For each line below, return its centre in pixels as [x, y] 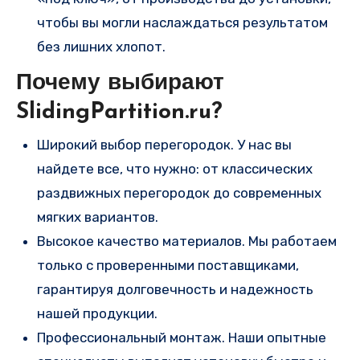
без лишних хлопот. [101, 47]
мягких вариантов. [98, 217]
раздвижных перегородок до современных [179, 192]
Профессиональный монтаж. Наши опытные [182, 337]
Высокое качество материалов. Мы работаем [187, 241]
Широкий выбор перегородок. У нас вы [164, 144]
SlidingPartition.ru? [119, 113]
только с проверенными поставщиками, [168, 265]
